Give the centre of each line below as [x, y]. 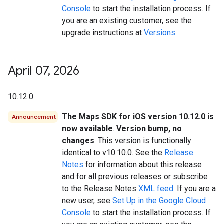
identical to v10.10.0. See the [113, 153]
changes [78, 141]
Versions [160, 33]
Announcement [34, 117]
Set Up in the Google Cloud [159, 201]
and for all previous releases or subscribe [135, 177]
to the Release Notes [100, 189]
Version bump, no [149, 129]
